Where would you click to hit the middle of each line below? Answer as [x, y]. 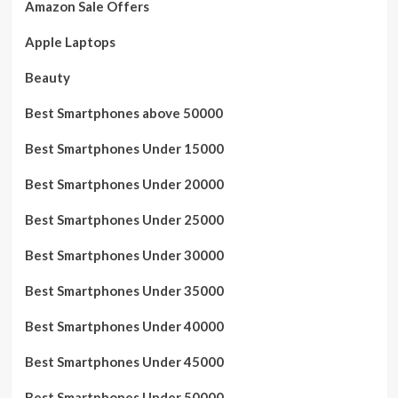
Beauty [47, 77]
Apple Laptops [70, 42]
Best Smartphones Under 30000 [124, 255]
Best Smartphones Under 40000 [124, 326]
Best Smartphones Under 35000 [124, 291]
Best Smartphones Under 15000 [124, 148]
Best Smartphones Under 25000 [124, 219]
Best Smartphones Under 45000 [124, 362]
